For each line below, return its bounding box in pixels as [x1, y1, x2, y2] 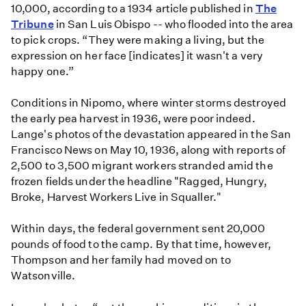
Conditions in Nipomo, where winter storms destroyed [11, 96, 286, 110]
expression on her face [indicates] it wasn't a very [11, 49, 263, 63]
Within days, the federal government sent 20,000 [11, 222, 266, 236]
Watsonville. [11, 269, 76, 283]
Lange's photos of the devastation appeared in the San [11, 128, 292, 141]
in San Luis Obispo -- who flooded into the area [53, 18, 294, 31]
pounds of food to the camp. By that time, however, [11, 238, 271, 251]
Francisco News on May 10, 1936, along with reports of [11, 143, 286, 157]
